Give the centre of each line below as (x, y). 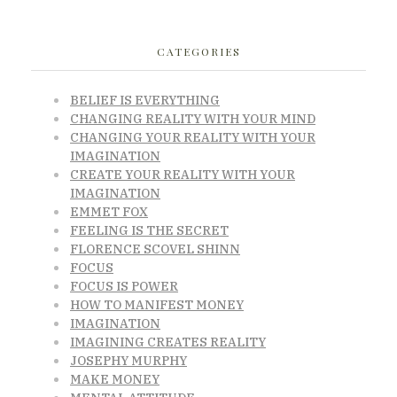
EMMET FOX (109, 211)
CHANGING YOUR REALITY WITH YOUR (193, 137)
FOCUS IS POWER (124, 286)
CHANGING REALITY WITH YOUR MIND (193, 118)
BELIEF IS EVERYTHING (145, 100)
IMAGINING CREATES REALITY (168, 342)
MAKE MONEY (115, 379)
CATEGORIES (198, 51)
